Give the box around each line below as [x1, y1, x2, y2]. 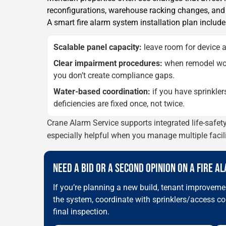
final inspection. [53, 206, 109, 216]
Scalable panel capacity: [53, 42, 142, 52]
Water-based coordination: [53, 86, 150, 96]
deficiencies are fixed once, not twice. [53, 98, 185, 108]
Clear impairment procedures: [53, 58, 162, 68]
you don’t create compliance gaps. [53, 70, 175, 80]
